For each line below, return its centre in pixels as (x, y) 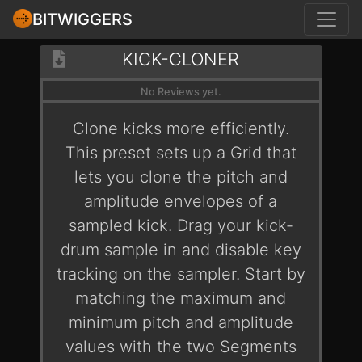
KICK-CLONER (181, 59)
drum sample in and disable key (181, 250)
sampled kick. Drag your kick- (181, 225)
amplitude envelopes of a (181, 201)
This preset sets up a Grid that (181, 153)
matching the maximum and (181, 298)
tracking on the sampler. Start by (181, 274)
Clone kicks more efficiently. (181, 128)
